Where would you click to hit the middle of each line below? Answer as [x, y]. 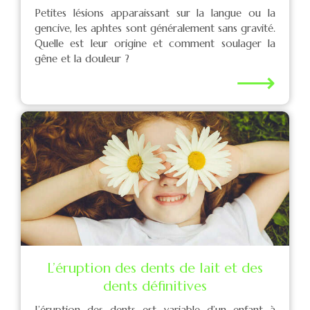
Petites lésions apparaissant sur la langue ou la [155, 13]
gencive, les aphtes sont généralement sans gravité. [155, 28]
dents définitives [155, 286]
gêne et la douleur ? [82, 58]
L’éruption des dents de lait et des [155, 268]
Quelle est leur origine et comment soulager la [155, 43]
